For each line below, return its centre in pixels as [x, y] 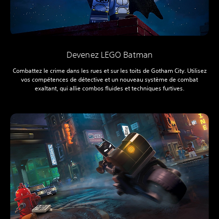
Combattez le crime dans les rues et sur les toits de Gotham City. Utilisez [109, 71]
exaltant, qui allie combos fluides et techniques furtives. [109, 88]
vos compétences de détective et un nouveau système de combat [109, 80]
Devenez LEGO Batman [109, 55]
